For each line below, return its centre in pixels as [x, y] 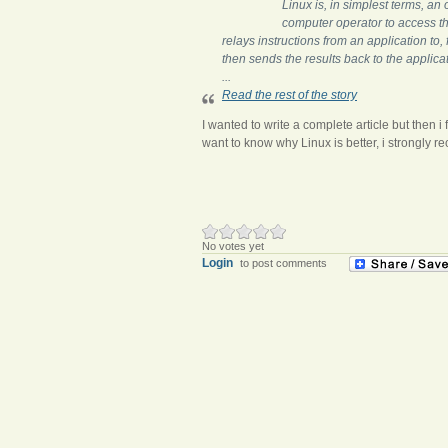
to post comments [282, 262]
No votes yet [233, 245]
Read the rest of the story [289, 94]
